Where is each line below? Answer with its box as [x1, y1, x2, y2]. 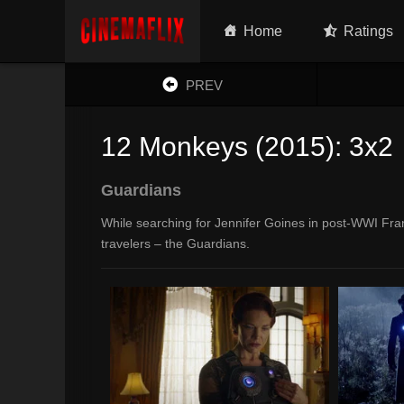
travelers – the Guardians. [101, 236, 250, 251]
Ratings [344, 23, 394, 39]
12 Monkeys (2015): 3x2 [101, 132, 393, 161]
